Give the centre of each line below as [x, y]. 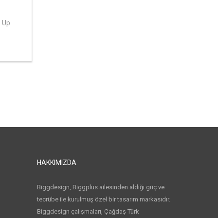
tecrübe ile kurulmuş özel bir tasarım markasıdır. [104, 199]
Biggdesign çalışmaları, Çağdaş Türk [88, 211]
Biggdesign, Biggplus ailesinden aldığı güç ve [101, 187]
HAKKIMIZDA [57, 162]
